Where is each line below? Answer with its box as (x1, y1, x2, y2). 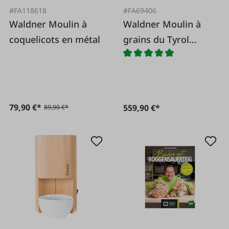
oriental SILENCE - (123, 49, 202, 61)
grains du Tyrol (123, 33, 190, 46)
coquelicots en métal (9, 33, 101, 46)
